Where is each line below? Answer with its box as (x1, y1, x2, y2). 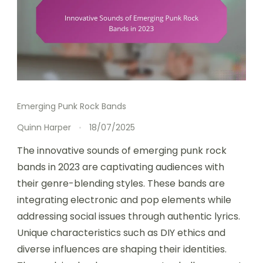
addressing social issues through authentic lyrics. (17, 209, 240, 223)
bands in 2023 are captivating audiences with (17, 160, 224, 174)
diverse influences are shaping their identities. (17, 242, 227, 256)
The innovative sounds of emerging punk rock (17, 143, 227, 157)
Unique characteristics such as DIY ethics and (17, 225, 225, 240)
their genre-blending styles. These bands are (17, 176, 225, 190)
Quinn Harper (17, 121, 71, 133)
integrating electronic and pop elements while (17, 193, 231, 207)
